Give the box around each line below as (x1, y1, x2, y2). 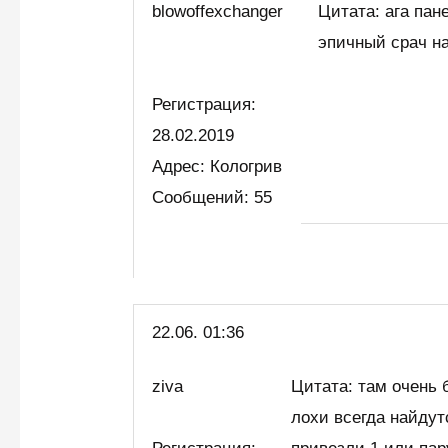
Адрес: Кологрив (152, 157, 283, 177)
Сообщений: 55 (152, 188, 273, 208)
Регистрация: (152, 95, 257, 115)
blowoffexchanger (152, 2, 284, 22)
